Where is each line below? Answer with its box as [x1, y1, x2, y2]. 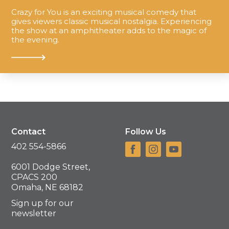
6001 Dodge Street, [11, 162, 90, 172]
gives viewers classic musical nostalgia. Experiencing [11, 16, 212, 26]
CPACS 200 [11, 172, 58, 182]
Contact [11, 126, 46, 136]
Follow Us [125, 126, 166, 136]
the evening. [11, 34, 60, 44]
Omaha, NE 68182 [11, 182, 84, 193]
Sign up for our [11, 198, 74, 208]
